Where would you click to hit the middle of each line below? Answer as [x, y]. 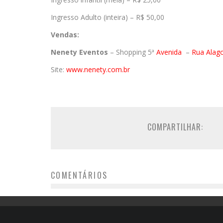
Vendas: [65, 35]
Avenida [170, 52]
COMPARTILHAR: [175, 127]
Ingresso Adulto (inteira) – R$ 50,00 [108, 17]
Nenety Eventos [79, 52]
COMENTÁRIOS [79, 175]
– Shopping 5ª [132, 52]
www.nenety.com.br [98, 69]
